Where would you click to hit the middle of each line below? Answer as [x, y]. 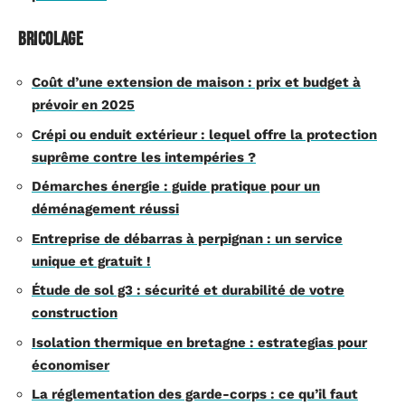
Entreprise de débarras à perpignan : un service [187, 238]
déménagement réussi [105, 209]
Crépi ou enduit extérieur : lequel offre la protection [204, 134]
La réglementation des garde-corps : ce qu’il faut [195, 394]
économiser [71, 365]
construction [75, 313]
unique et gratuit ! [91, 261]
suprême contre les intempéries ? [144, 157]
